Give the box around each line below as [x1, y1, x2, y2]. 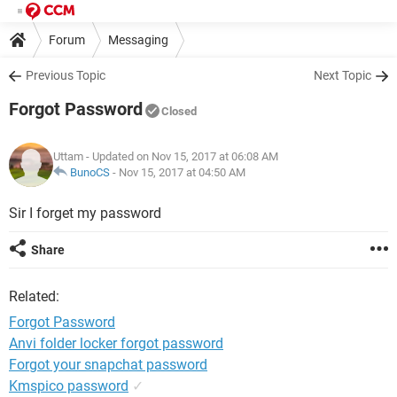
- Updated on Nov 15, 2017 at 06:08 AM [83, 150, 278, 163]
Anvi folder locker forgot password [9, 335, 223, 352]
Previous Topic [26, 68, 105, 82]
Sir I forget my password [9, 205, 161, 222]
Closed [161, 105, 197, 118]
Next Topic [314, 68, 371, 82]
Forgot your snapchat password [9, 356, 207, 373]
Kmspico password [9, 378, 128, 394]
